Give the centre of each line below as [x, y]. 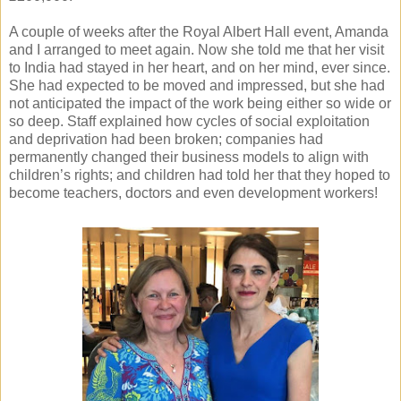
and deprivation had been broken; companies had [166, 139]
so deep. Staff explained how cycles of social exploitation [189, 121]
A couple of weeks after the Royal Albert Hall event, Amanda [199, 31]
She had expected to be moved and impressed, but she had [197, 85]
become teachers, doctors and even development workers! [193, 192]
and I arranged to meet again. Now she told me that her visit [196, 49]
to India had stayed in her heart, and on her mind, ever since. [200, 67]
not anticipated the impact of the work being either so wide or [200, 103]
